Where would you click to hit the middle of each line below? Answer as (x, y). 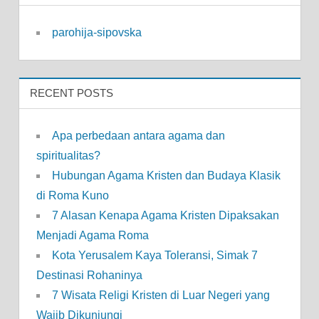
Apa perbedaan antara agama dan (138, 136)
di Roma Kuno (72, 196)
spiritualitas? (68, 156)
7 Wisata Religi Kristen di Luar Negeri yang (161, 296)
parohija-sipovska (96, 32)
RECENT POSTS (71, 93)
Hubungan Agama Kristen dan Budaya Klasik (166, 176)
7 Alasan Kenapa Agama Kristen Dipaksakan (165, 216)
